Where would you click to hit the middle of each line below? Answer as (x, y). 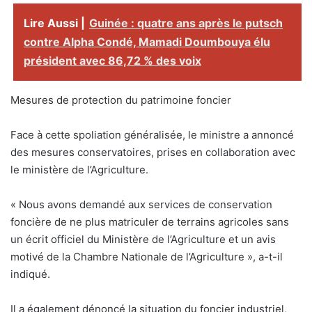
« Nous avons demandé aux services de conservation (141, 204)
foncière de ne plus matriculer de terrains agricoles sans (150, 221)
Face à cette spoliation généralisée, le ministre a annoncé (152, 134)
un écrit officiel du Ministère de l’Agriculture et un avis (143, 239)
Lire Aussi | (54, 23)
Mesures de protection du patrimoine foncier (121, 100)
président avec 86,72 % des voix (112, 60)
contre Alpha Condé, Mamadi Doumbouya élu (147, 41)
